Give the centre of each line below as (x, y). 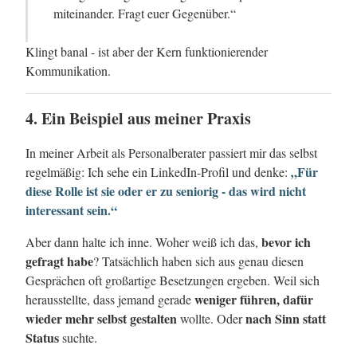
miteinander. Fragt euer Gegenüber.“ (145, 13)
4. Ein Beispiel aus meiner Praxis (138, 118)
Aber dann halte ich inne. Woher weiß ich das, (143, 242)
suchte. (78, 337)
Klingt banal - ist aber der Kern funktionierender (147, 51)
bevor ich (286, 242)
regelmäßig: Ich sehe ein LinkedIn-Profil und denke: (158, 172)
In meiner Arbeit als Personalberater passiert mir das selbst (171, 153)
